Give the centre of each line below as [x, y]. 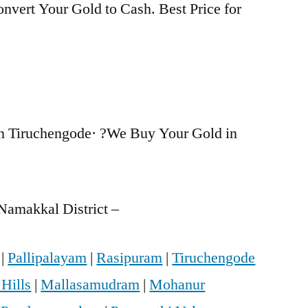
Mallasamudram [90, 285]
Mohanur [177, 285]
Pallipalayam [47, 258]
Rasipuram [130, 258]
